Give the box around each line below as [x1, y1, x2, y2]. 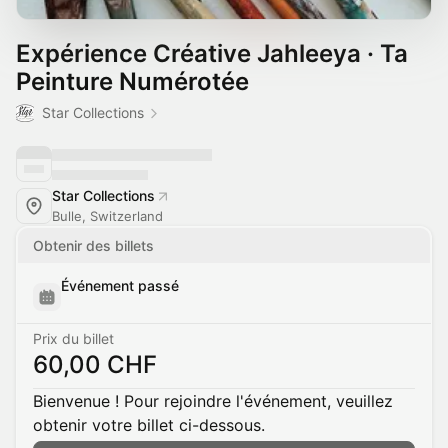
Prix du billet [33, 330, 114, 347]
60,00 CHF [33, 350, 157, 379]
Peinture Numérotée [16, 67, 249, 96]
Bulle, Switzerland [52, 208, 163, 224]
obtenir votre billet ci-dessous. [33, 415, 265, 435]
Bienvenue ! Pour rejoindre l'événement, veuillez [33, 391, 393, 411]
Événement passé [61, 277, 179, 294]
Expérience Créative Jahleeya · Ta [16, 39, 408, 68]
